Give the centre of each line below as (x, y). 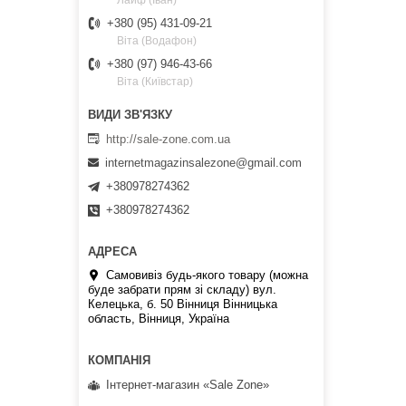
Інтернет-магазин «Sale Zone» (188, 384)
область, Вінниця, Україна (159, 319)
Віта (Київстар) (155, 82)
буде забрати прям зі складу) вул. (182, 290)
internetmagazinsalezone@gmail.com (203, 163)
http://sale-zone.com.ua (168, 139)
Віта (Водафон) (157, 41)
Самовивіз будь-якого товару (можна (207, 275)
